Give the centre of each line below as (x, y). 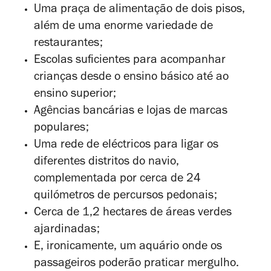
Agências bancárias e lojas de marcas (131, 112)
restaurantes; (68, 44)
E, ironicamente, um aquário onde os (128, 247)
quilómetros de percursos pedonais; (126, 197)
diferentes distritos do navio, (106, 163)
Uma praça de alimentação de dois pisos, (139, 10)
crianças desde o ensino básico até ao (131, 78)
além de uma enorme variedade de (123, 27)
